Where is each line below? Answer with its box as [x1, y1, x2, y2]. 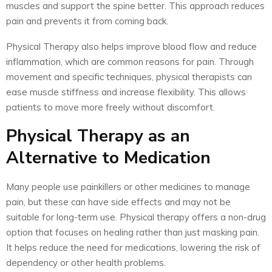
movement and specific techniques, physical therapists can [6, 71, 252, 83]
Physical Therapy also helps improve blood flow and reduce [6, 41, 257, 53]
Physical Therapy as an [6, 124, 190, 148]
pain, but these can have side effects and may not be [6, 196, 231, 208]
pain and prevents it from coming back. [6, 15, 168, 27]
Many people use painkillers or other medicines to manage [6, 181, 250, 193]
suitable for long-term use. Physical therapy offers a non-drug [6, 211, 266, 223]
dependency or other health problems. [6, 257, 166, 269]
